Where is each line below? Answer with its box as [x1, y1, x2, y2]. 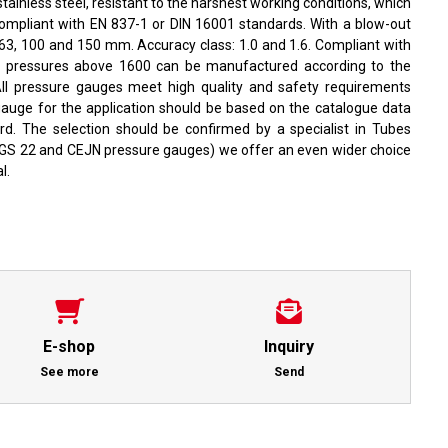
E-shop [43, 337, 96, 356]
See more [39, 365, 99, 379]
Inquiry [263, 337, 314, 356]
